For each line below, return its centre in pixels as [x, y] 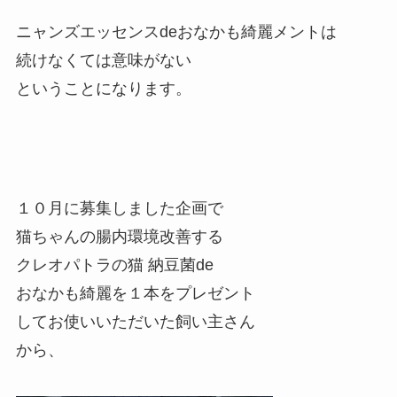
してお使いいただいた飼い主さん [135, 322]
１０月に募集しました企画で [119, 209]
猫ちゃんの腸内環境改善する [119, 237]
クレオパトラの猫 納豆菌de [114, 265]
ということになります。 [103, 88]
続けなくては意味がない [103, 60]
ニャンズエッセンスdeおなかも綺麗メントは [176, 31]
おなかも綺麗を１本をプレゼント [135, 294]
